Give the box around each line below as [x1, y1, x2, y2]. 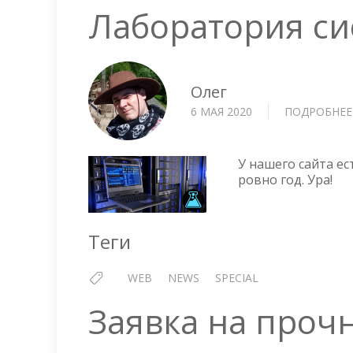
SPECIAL [215, 269, 258, 285]
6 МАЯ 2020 [191, 104, 252, 120]
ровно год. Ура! [238, 170, 333, 188]
